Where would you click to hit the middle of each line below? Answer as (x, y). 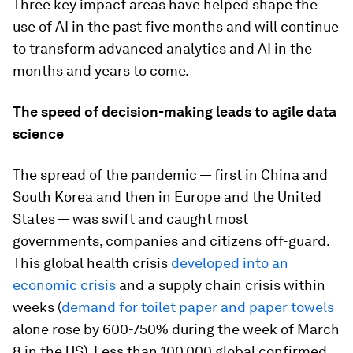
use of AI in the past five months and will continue (176, 26)
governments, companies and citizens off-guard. (171, 241)
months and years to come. (101, 71)
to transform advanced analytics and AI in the (162, 48)
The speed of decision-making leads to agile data (175, 111)
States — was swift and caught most (130, 219)
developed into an (230, 263)
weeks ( (37, 307)
